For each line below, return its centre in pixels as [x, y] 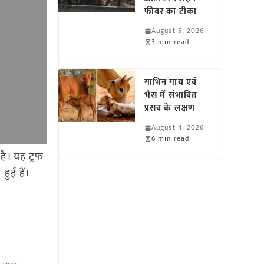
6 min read [171, 138]
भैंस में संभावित [171, 95]
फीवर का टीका [171, 11]
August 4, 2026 [178, 127]
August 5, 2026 [178, 31]
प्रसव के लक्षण [170, 108]
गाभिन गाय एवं [171, 82]
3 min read [171, 42]
